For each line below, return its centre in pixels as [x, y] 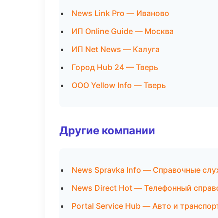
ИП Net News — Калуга [116, 49]
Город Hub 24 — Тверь [115, 67]
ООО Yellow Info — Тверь [119, 85]
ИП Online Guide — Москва [123, 31]
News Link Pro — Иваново [120, 13]
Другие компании [107, 130]
